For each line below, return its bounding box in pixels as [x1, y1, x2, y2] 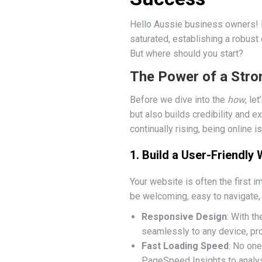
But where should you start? [130, 48, 243, 59]
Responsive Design [142, 211, 227, 222]
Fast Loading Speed [142, 240, 229, 251]
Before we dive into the [130, 94, 227, 105]
